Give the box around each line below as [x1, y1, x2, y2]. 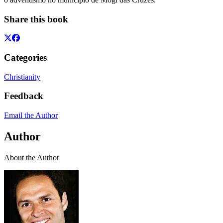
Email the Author [4, 111, 58, 120]
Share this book [4, 13, 68, 24]
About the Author [4, 153, 59, 162]
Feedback [4, 91, 43, 102]
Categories [4, 52, 47, 63]
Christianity [4, 72, 40, 81]
